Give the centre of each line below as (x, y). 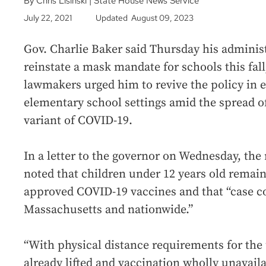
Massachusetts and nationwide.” (108, 210)
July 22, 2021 (48, 18)
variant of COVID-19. (78, 121)
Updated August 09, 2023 (145, 18)
